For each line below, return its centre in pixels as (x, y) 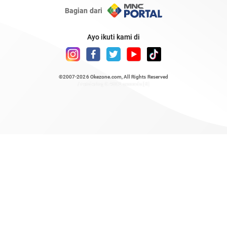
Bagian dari (84, 11)
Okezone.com (106, 77)
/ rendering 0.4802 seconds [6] (113, 84)
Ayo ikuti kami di (113, 37)
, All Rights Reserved (145, 77)
